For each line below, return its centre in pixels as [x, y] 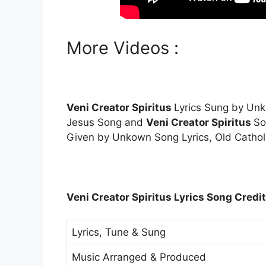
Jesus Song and [106, 122]
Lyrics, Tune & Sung [119, 232]
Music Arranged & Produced [139, 257]
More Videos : [123, 48]
